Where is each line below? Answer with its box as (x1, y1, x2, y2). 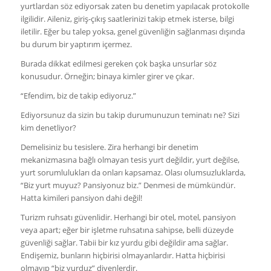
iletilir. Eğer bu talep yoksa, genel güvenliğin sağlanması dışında (20, 25, 245, 37)
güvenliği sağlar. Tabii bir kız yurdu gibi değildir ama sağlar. (20, 237, 228, 249)
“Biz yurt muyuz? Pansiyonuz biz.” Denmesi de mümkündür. (20, 180, 235, 191)
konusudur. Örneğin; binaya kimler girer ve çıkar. (20, 70, 194, 82)
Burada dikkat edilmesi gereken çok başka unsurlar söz (20, 57, 217, 69)
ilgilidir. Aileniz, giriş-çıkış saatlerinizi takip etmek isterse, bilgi (20, 13, 234, 24)
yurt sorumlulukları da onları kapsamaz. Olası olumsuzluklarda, (20, 167, 246, 178)
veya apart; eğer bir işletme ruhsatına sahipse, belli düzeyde (20, 224, 233, 236)
